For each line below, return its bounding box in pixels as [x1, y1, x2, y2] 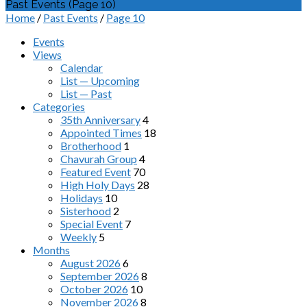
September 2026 [60, 269, 139, 282]
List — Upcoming [60, 74, 140, 87]
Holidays [60, 191, 103, 204]
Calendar [60, 61, 103, 74]
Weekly [60, 230, 97, 243]
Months [33, 243, 70, 256]
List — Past [60, 87, 112, 100]
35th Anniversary [60, 113, 140, 126]
